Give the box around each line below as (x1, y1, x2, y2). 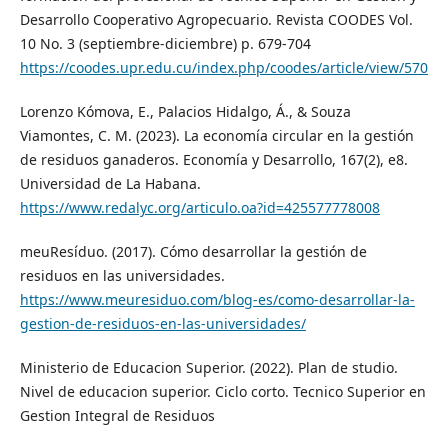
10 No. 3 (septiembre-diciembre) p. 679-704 (19, 33, 311, 53)
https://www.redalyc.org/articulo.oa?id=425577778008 (19, 197, 380, 217)
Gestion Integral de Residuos (19, 405, 215, 425)
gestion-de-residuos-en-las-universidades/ (19, 313, 306, 333)
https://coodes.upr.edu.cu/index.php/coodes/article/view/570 (19, 57, 428, 77)
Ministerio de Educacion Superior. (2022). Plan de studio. (19, 357, 398, 377)
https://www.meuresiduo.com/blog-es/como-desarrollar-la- (19, 289, 415, 309)
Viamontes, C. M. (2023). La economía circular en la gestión (19, 125, 414, 145)
